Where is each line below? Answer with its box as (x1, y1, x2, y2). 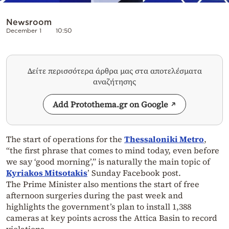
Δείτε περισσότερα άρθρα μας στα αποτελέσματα (27, 65, 202, 77)
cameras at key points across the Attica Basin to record (6, 212, 217, 224)
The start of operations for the (6, 133, 124, 145)
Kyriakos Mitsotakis (6, 167, 87, 179)
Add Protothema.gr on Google (53, 99, 168, 110)
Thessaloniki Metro (124, 133, 204, 145)
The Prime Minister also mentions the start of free (6, 178, 199, 190)
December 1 (6, 27, 41, 34)
